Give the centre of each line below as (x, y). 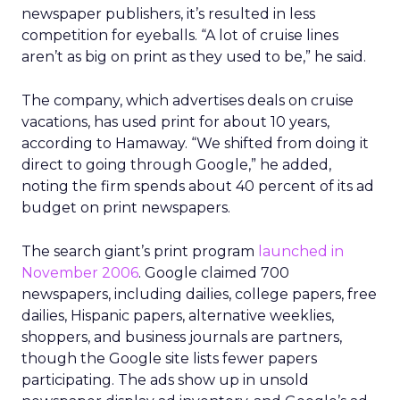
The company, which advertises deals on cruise (187, 100)
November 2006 (80, 273)
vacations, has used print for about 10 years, (175, 122)
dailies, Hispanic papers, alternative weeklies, (178, 316)
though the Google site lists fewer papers (169, 358)
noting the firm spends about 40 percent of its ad (198, 186)
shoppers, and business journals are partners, (182, 337)
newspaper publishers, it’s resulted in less (168, 14)
